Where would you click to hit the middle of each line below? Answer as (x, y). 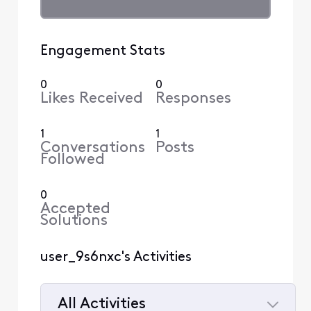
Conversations (92, 148)
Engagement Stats (102, 51)
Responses (193, 99)
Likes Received (91, 99)
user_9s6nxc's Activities (116, 257)
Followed (72, 160)
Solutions (74, 221)
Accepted (75, 209)
